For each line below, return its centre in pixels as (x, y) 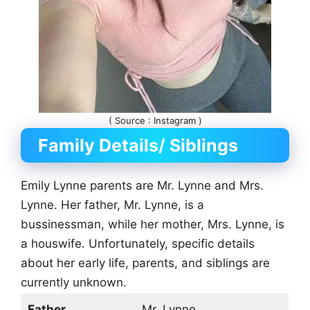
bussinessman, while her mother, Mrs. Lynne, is (153, 225)
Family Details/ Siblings (138, 146)
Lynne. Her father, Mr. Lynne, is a (112, 205)
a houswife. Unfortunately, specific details (138, 244)
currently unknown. (74, 283)
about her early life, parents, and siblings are (145, 263)
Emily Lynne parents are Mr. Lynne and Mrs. (142, 186)
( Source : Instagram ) (155, 121)
